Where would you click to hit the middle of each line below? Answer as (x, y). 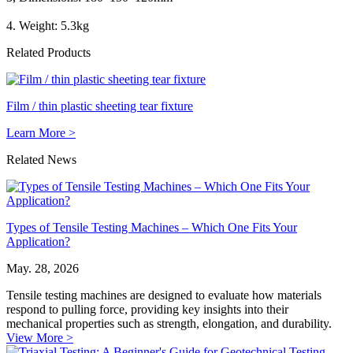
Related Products (48, 52)
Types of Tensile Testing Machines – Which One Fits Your (152, 227)
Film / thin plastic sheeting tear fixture (100, 106)
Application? (38, 241)
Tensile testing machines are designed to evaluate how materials (164, 295)
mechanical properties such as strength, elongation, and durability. (169, 323)
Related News (41, 159)
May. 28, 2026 (43, 268)
